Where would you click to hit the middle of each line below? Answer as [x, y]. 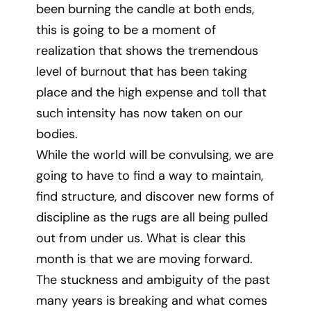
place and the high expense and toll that [152, 92]
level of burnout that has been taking [142, 72]
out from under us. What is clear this [141, 238]
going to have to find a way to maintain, [150, 176]
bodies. [57, 134]
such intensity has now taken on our [140, 113]
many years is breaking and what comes [152, 301]
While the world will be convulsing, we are [155, 155]
